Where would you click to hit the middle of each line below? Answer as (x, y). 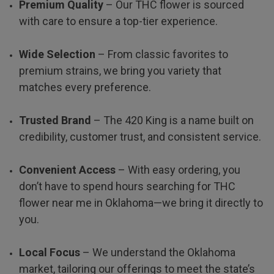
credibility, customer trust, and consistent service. (140, 136)
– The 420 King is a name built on (173, 120)
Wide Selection (57, 54)
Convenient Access (68, 169)
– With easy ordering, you (178, 169)
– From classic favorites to (162, 54)
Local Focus (50, 252)
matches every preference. (85, 87)
